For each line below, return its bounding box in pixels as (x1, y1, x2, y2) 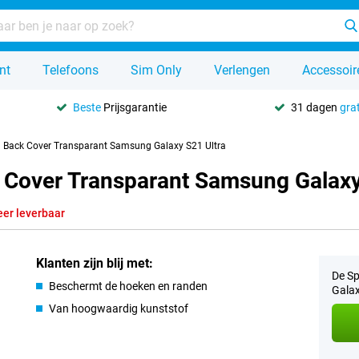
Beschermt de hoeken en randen (49, 280, 208, 292)
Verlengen (214, 63, 270, 78)
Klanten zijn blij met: (36, 256, 154, 271)
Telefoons (42, 63, 99, 78)
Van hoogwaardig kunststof (49, 302, 189, 315)
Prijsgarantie (101, 100, 167, 114)
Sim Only (131, 63, 182, 78)
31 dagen (290, 100, 340, 114)
